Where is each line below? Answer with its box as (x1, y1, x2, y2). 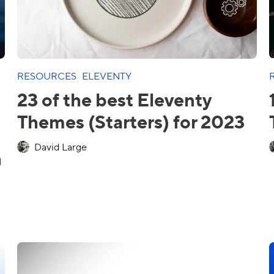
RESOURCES (17, 69, 78, 82)
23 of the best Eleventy (17, 86, 211, 111)
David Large (34, 140, 87, 153)
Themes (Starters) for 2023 (17, 108, 245, 133)
